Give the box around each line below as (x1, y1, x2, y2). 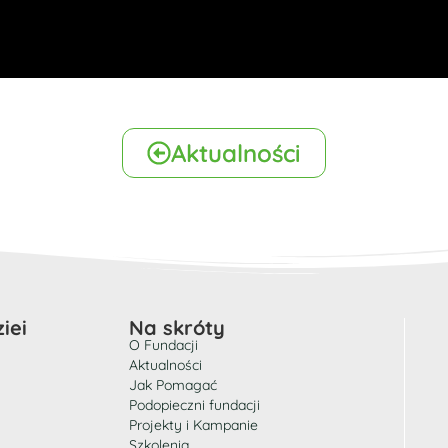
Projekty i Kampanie (129, 416, 258, 434)
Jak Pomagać (129, 376, 217, 394)
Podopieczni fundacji (129, 396, 260, 414)
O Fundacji (129, 336, 198, 354)
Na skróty (129, 315, 225, 340)
